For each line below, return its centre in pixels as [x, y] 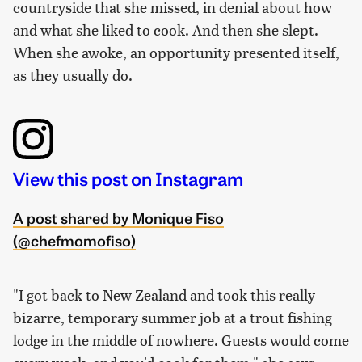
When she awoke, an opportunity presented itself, [176, 53]
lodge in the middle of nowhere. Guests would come [181, 340]
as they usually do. [73, 75]
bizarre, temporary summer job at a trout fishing [173, 318]
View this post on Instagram [128, 179]
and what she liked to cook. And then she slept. [166, 30]
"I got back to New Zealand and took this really [164, 295]
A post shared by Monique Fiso [118, 218]
